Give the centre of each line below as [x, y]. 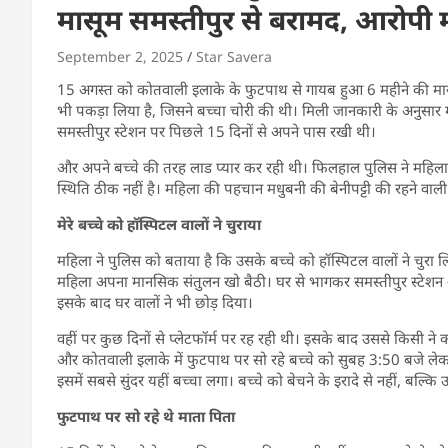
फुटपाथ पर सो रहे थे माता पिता [146, 415]
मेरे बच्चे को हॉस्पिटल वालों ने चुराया [159, 223]
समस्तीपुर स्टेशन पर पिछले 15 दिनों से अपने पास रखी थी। [216, 130]
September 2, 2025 [120, 56]
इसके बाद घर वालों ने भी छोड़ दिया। [155, 301]
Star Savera [234, 56]
